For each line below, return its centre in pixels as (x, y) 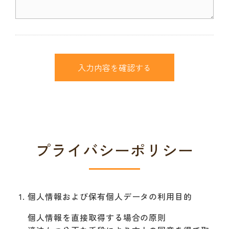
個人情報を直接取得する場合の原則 (97, 217)
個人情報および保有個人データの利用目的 (110, 196)
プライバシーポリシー (114, 150)
